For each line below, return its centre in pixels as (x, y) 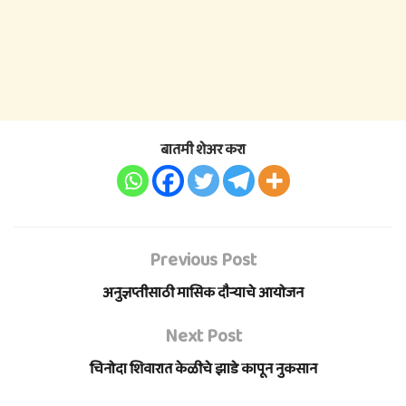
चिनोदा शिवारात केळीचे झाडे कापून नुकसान (203, 369)
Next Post (203, 336)
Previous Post (203, 260)
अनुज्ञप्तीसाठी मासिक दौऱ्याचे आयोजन (203, 293)
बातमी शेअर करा (203, 150)
